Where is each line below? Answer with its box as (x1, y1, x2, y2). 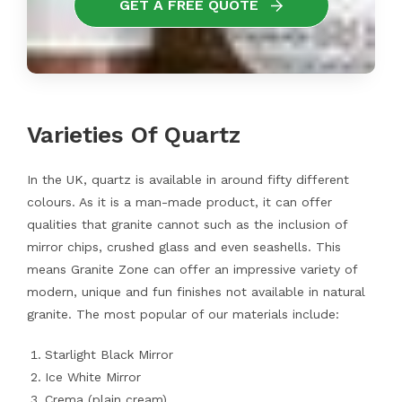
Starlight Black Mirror (44, 347, 173, 363)
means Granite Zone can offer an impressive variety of (26, 262, 357, 277)
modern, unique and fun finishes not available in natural (26, 284, 365, 300)
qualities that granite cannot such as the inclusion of (26, 217, 347, 232)
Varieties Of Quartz (26, 121, 240, 149)
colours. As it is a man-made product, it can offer (26, 195, 332, 210)
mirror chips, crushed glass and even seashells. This (26, 240, 341, 255)
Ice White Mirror (44, 370, 141, 385)
